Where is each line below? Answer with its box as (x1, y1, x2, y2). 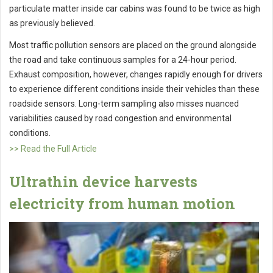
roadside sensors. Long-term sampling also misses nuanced (9, 98, 239, 108)
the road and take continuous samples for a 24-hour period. (9, 54, 236, 65)
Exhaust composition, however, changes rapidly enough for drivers (9, 69, 263, 79)
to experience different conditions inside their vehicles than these (9, 83, 260, 94)
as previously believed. (9, 18, 95, 28)
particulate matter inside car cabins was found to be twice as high (9, 3, 260, 13)
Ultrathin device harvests (9, 171, 197, 191)
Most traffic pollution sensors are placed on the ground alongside (9, 40, 257, 50)
